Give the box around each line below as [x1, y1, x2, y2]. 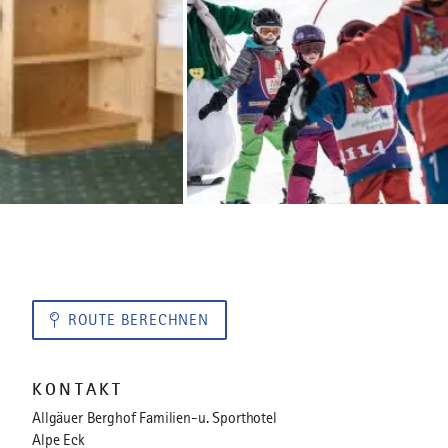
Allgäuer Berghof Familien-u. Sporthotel [32, 409, 277, 427]
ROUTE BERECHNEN [67, 311, 209, 329]
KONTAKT [32, 379, 124, 399]
